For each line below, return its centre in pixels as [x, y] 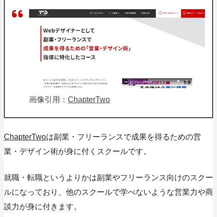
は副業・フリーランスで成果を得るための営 [124, 137]
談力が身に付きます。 [43, 207]
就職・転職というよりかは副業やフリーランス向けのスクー [108, 178]
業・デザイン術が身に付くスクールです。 [77, 152]
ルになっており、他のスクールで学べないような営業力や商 [108, 192]
